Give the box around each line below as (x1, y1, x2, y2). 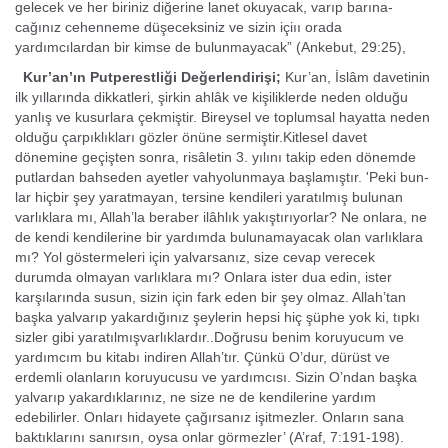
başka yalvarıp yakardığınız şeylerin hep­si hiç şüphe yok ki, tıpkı (15, 309, 420, 325)
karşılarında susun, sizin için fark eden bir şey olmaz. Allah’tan (15, 289, 406, 305)
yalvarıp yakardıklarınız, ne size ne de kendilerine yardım (15, 389, 376, 405)
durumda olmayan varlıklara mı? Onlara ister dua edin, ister (15, 269, 392, 285)
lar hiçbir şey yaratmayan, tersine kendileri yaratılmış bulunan (15, 189, 403, 205)
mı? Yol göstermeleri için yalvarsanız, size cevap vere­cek (15, 249, 375, 265)
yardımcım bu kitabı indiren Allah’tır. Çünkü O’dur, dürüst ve (15, 349, 390, 365)
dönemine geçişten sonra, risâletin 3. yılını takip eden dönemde (15, 149, 416, 165)
